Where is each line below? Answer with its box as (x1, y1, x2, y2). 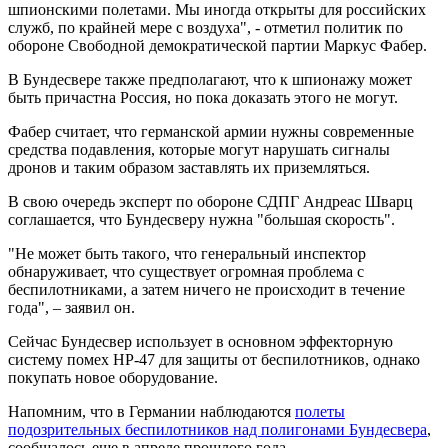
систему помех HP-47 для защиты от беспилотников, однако (8, 350, 420, 368)
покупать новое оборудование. (8, 368, 218, 386)
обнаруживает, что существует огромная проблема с (8, 262, 364, 280)
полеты (295, 402, 345, 420)
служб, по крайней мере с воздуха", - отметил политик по (8, 18, 403, 36)
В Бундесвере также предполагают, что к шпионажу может (8, 70, 412, 88)
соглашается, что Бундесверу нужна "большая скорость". (8, 210, 395, 228)
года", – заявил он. (8, 298, 135, 316)
